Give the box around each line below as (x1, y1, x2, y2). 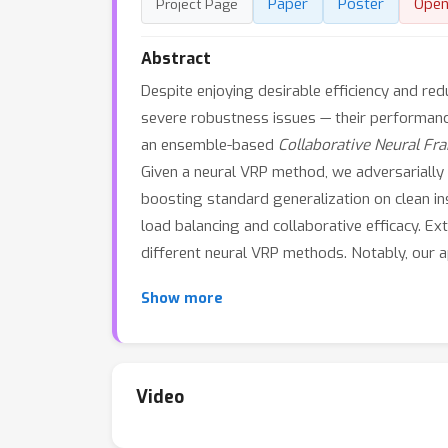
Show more (141, 289, 223, 308)
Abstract (141, 48, 211, 69)
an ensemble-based (141, 135, 278, 155)
